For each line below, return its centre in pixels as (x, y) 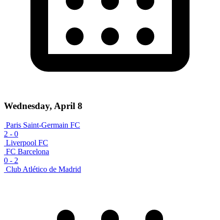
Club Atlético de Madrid (43, 169)
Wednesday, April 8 (43, 106)
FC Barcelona (27, 151)
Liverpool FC (27, 143)
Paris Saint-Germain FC (43, 125)
